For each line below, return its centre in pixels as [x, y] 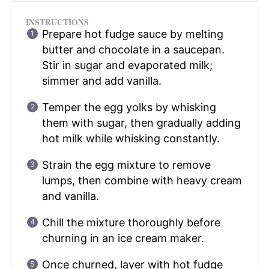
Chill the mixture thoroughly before [131, 223]
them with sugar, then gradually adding [141, 123]
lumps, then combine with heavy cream [142, 181]
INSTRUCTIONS [57, 23]
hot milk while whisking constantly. [131, 139]
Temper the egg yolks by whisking [129, 107]
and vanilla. [70, 196]
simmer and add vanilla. [101, 81]
